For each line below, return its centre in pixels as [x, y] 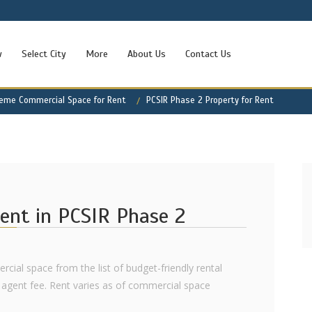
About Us [147, 54]
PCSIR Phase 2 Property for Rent [210, 100]
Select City [44, 54]
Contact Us [208, 54]
